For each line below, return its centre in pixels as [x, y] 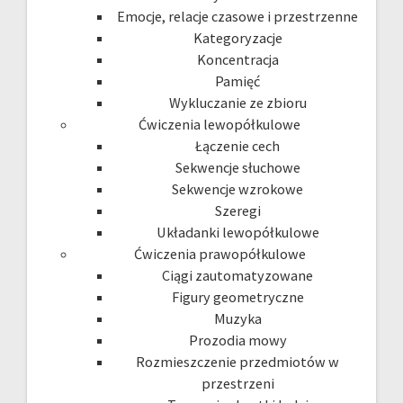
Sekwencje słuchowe [237, 167]
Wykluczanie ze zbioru [237, 102]
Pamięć [237, 81]
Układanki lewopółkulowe [237, 232]
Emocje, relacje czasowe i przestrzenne [237, 16]
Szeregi [237, 210]
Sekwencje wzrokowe [237, 188]
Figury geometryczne [237, 296]
